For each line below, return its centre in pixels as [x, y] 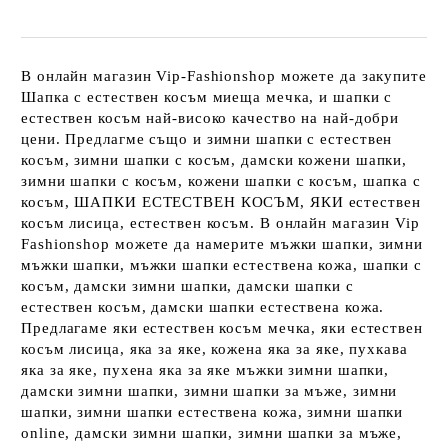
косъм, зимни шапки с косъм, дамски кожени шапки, [214, 160]
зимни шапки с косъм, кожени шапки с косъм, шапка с [221, 181]
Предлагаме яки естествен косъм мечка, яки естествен [222, 328]
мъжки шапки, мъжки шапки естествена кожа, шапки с [222, 265]
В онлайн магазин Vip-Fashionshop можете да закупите [224, 76]
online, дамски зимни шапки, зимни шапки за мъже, [212, 433]
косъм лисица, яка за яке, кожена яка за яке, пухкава [214, 349]
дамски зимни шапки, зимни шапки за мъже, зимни [209, 391]
